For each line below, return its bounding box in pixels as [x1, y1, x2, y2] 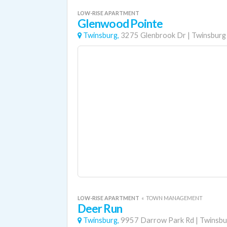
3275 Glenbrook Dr [121, 31, 186, 40]
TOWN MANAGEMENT [146, 195, 203, 201]
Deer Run [78, 202, 122, 215]
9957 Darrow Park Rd [121, 216, 194, 224]
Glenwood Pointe [78, 17, 163, 30]
